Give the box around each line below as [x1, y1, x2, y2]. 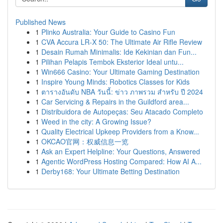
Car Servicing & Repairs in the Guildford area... [41, 97, 189, 107]
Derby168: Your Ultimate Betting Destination [41, 166, 180, 176]
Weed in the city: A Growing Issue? [41, 116, 151, 126]
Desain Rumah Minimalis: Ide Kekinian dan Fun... [41, 47, 197, 57]
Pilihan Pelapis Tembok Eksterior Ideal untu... [41, 57, 184, 67]
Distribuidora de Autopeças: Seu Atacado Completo [41, 107, 203, 116]
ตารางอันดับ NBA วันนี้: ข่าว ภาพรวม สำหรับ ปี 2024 [41, 87, 203, 97]
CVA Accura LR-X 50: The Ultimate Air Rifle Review [41, 37, 202, 47]
